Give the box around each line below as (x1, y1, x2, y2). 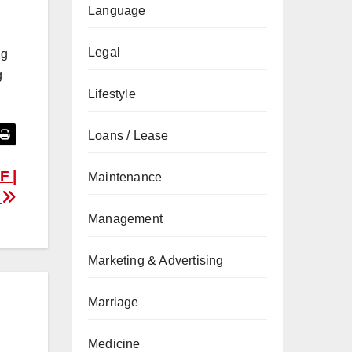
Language (88, 4, 146, 17)
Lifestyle (88, 87, 136, 101)
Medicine (88, 337, 141, 350)
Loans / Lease (88, 129, 169, 142)
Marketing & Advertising (88, 254, 224, 267)
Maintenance (88, 170, 163, 184)
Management (88, 212, 163, 225)
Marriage (88, 295, 139, 309)
